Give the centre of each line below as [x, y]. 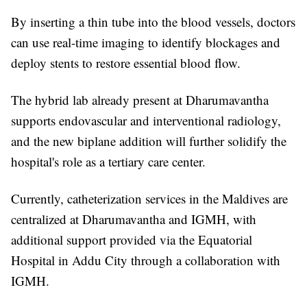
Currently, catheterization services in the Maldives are [149, 199]
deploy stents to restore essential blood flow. [126, 63]
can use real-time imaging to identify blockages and [146, 42]
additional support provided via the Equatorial [132, 240]
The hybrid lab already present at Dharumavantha [140, 100]
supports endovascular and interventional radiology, [146, 121]
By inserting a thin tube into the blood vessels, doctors [153, 22]
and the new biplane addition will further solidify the [149, 141]
